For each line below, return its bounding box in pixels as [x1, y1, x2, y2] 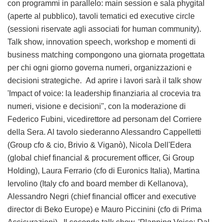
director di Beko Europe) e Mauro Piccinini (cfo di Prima [7, 205, 202, 214]
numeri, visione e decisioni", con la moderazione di [7, 102, 186, 111]
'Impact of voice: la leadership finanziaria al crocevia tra [7, 89, 201, 98]
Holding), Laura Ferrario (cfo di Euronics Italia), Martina [7, 166, 200, 175]
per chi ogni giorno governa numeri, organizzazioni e [7, 63, 192, 72]
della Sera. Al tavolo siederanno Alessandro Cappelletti [7, 127, 201, 136]
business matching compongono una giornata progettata [7, 50, 205, 59]
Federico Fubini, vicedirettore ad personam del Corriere [7, 114, 202, 123]
